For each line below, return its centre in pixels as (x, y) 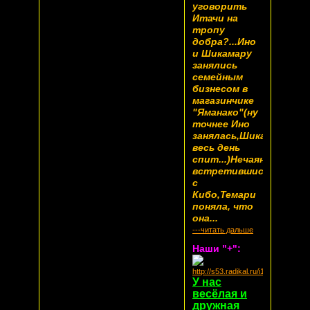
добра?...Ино (225, 41)
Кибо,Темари (225, 194)
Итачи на (216, 18)
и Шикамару (222, 53)
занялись (215, 65)
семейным (218, 76)
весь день (217, 147)
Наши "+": (217, 248)
